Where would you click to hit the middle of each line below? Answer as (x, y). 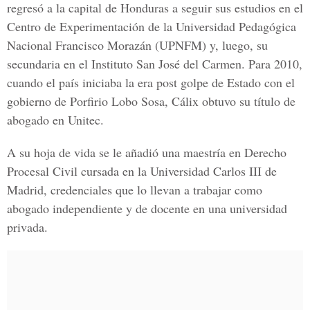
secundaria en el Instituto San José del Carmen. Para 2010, (155, 64)
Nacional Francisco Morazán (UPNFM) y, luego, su (137, 45)
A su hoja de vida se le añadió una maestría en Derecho (147, 152)
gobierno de (38, 101)
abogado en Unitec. (55, 120)
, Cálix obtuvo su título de (230, 101)
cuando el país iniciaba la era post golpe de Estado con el (151, 82)
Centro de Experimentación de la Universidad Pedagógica (152, 26)
